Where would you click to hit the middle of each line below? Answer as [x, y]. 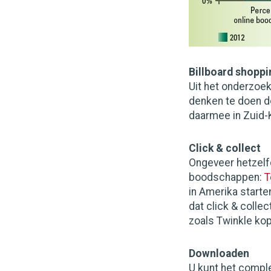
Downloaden [219, 253]
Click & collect [225, 148]
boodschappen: [227, 177]
